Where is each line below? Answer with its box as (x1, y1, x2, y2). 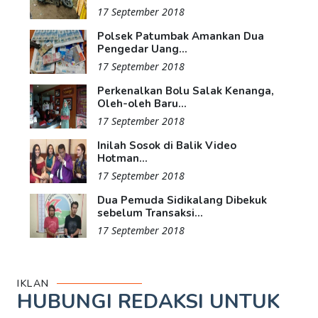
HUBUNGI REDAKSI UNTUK (17, 287, 280, 315)
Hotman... (97, 150, 148, 165)
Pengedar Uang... (97, 41, 187, 56)
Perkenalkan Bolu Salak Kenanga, (97, 83, 274, 98)
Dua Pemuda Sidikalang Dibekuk (97, 192, 267, 207)
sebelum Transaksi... (97, 205, 203, 220)
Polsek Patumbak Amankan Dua (97, 28, 264, 43)
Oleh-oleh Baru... (97, 96, 187, 111)
